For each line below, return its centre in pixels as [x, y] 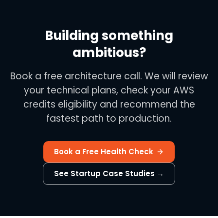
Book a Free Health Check [104, 152]
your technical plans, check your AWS [109, 90]
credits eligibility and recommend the [109, 104]
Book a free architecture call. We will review [109, 76]
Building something [109, 36]
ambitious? [109, 53]
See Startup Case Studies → [109, 173]
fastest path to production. [109, 118]
